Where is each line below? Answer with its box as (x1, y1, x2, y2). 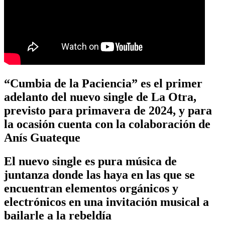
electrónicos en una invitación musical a (4, 195, 209, 209)
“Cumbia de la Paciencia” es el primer (4, 77, 202, 90)
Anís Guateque (4, 131, 80, 145)
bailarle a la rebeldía (4, 209, 111, 222)
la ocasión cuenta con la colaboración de (4, 118, 210, 131)
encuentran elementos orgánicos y (4, 182, 178, 195)
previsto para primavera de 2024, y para (4, 104, 212, 118)
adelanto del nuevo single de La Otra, (4, 90, 196, 104)
